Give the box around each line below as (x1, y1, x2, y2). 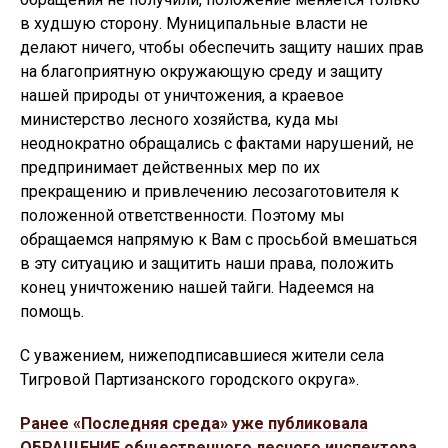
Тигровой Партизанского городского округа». (20, 369, 359, 389)
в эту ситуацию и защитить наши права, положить (20, 253, 394, 273)
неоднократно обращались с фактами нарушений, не (20, 133, 414, 153)
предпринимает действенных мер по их (20, 157, 320, 177)
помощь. (20, 301, 84, 321)
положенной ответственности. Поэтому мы (20, 205, 345, 225)
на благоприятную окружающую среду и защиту (20, 61, 383, 81)
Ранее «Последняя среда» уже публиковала (20, 413, 368, 433)
